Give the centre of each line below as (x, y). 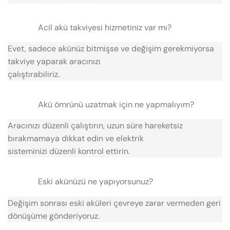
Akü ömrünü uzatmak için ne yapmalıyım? (116, 105)
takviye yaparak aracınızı (54, 62)
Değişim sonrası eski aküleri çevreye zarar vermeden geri (114, 203)
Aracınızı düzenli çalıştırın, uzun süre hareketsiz (95, 126)
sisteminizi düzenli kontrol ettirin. (69, 151)
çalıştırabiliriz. (34, 74)
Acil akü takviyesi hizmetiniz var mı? (104, 27)
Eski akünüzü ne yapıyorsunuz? (95, 182)
